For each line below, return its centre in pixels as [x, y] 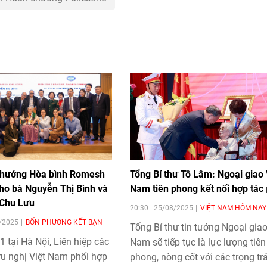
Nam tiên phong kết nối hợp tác [198, 189]
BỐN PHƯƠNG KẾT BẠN [64, 223]
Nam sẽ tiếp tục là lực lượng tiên [198, 243]
